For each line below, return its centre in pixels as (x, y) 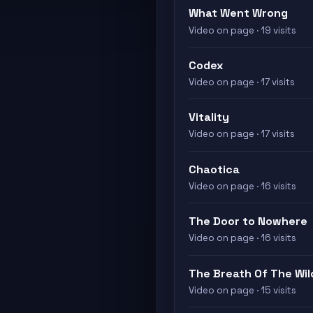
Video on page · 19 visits (242, 30)
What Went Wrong (238, 13)
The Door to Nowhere (248, 221)
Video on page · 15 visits (242, 290)
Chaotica (214, 169)
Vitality (209, 117)
